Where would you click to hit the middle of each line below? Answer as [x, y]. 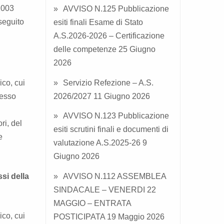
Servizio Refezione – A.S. [108, 82]
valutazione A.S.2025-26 [97, 143]
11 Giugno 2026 [122, 96]
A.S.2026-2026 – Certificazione [109, 35]
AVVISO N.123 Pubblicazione [116, 116]
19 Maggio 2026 [136, 217]
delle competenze [85, 49]
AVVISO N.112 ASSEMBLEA [114, 176]
